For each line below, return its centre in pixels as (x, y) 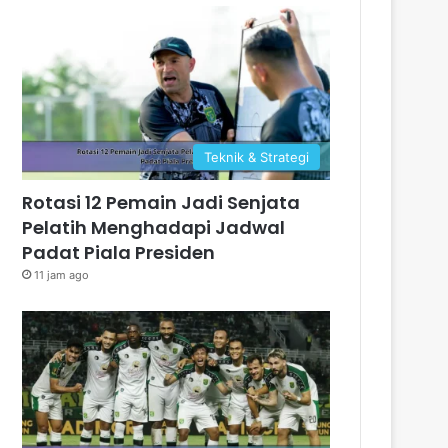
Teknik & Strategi (256, 156)
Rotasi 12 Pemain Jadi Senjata (161, 202)
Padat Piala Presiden (119, 252)
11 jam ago (62, 274)
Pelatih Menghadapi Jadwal (154, 227)
